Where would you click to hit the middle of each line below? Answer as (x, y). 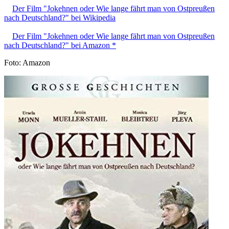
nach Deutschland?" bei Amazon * (60, 45)
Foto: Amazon (27, 62)
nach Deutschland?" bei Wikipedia (60, 17)
